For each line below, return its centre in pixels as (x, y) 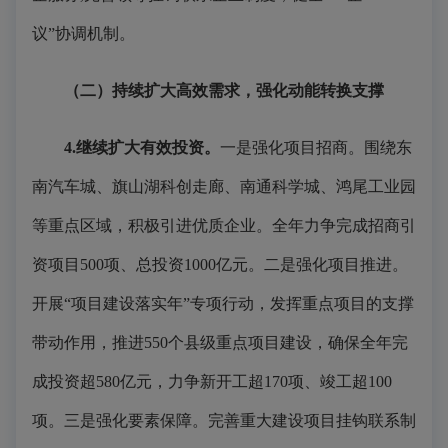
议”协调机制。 (83, 33)
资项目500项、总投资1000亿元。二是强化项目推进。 (220, 264)
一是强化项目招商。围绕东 (316, 147)
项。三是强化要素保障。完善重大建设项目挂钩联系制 (224, 420)
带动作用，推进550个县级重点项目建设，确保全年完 (220, 342)
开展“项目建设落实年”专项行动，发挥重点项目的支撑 (223, 303)
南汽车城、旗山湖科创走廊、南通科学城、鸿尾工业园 (224, 186)
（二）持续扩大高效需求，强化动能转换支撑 (224, 90)
